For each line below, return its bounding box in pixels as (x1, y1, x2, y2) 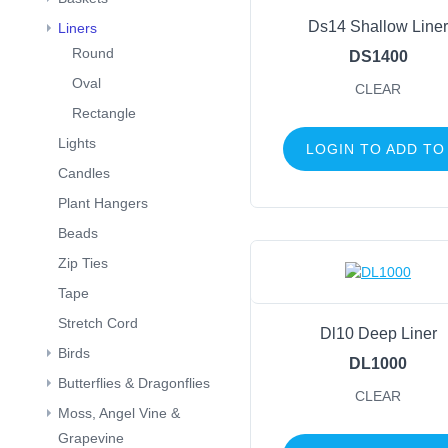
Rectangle (72, 105, 136, 121)
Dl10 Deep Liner (319, 325, 437, 343)
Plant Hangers (58, 195, 148, 211)
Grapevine (58, 430, 124, 446)
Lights (58, 135, 96, 151)
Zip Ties (58, 255, 108, 271)
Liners (58, 20, 97, 36)
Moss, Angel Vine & (58, 405, 180, 421)
